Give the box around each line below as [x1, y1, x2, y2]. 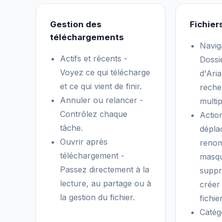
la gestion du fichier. [60, 192, 135, 202]
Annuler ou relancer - [60, 95, 143, 105]
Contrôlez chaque [60, 109, 127, 119]
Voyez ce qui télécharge [60, 67, 150, 77]
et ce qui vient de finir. [60, 81, 142, 91]
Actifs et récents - [60, 54, 127, 63]
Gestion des [50, 19, 102, 29]
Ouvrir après [60, 137, 108, 147]
